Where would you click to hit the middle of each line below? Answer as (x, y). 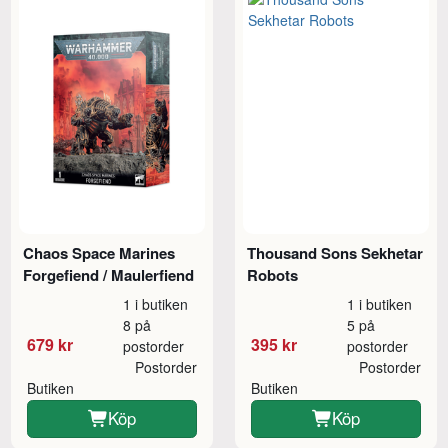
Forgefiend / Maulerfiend (109, 274)
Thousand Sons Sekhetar (335, 252)
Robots (273, 274)
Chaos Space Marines (99, 252)
